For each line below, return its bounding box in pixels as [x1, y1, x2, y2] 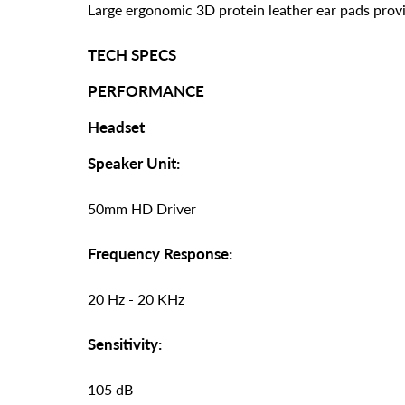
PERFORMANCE [88, 80, 204, 100]
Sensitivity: [88, 334, 162, 353]
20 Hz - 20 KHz [88, 289, 184, 307]
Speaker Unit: [88, 153, 180, 173]
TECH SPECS [88, 44, 176, 64]
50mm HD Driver [88, 199, 196, 217]
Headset [88, 117, 145, 137]
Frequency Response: [88, 243, 232, 263]
